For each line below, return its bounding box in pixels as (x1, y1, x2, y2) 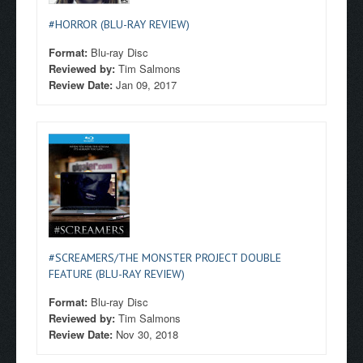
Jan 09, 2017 (116, 77, 177, 92)
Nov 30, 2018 (116, 327, 178, 342)
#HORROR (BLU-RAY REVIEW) (49, 17, 190, 32)
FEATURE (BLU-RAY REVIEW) (49, 267, 185, 281)
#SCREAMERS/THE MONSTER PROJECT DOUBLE (49, 250, 281, 265)
